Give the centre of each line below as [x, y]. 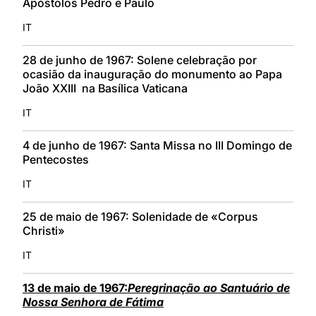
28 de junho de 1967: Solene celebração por [140, 60]
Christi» [44, 230]
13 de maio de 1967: [75, 287]
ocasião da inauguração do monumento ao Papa [152, 74]
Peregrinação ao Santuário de [209, 287]
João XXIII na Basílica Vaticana [105, 88]
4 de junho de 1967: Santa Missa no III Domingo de [157, 145]
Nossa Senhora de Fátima [93, 302]
